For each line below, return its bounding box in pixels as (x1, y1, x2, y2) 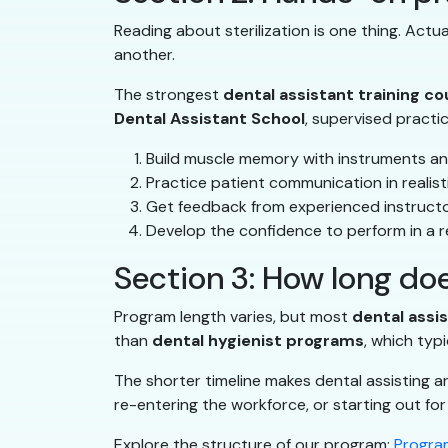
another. (114, 44, 175, 66)
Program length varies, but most (114, 306, 352, 328)
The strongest (114, 84, 223, 106)
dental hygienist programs (152, 330, 364, 352)
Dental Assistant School (114, 108, 305, 130)
